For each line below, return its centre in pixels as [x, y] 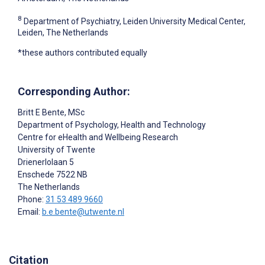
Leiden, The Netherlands [63, 33]
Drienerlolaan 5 [46, 162]
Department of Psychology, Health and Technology [112, 125]
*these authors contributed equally [83, 53]
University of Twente [56, 150]
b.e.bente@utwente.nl [83, 212]
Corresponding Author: [74, 92]
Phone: [32, 200]
